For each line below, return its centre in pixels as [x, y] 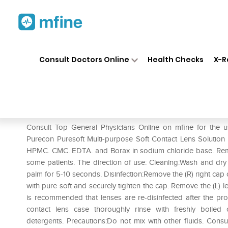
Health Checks [176, 59]
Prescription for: [55, 112]
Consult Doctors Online [84, 59]
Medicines [118, 50]
